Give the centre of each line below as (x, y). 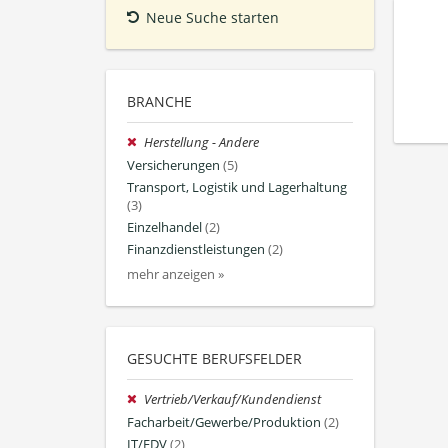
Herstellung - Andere (202, 143)
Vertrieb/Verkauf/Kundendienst (233, 400)
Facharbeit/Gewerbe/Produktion (224, 422)
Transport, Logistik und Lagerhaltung (237, 187)
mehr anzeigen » (175, 275)
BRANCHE (159, 102)
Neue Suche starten (212, 18)
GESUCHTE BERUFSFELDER (214, 359)
